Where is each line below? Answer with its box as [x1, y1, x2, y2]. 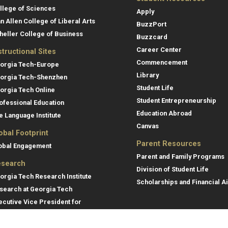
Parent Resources [136, 139, 201, 148]
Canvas [136, 122, 159, 130]
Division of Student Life [136, 165, 209, 173]
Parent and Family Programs [136, 152, 224, 160]
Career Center [136, 45, 182, 53]
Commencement [136, 58, 187, 66]
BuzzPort [136, 20, 166, 28]
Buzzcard [136, 33, 167, 41]
